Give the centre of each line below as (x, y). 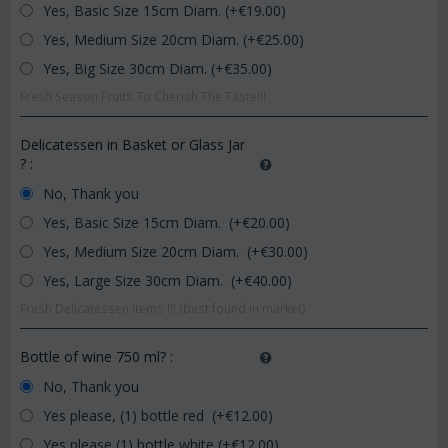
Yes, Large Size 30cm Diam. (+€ (145, 280)
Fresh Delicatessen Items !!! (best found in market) (163, 308)
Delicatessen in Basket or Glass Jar (132, 144)
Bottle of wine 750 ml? (95, 356)
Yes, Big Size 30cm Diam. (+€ (135, 68)
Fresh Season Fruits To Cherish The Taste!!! (143, 96)
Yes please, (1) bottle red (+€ (136, 415)
